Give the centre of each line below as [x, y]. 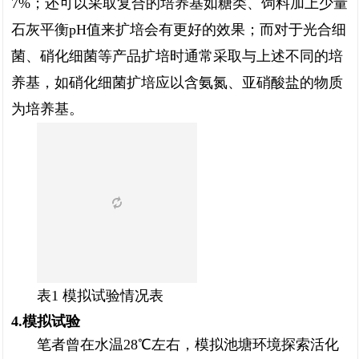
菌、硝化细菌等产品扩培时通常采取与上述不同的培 [177, 56]
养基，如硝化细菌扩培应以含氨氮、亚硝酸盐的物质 [177, 83]
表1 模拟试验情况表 [100, 296]
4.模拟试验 [46, 321]
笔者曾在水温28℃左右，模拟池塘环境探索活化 [188, 345]
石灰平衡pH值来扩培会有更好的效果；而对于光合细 [179, 30]
